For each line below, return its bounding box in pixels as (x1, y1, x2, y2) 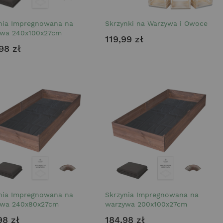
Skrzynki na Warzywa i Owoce (105, 19, 208, 27)
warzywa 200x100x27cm (105, 200, 187, 208)
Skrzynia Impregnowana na (105, 191, 199, 199)
